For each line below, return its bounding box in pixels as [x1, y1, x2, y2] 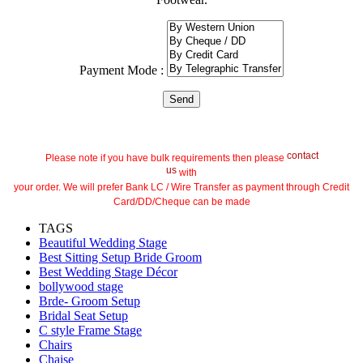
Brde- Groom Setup [39, 293, 140, 308]
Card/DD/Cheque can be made [113, 195, 250, 207]
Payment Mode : [79, 62, 167, 77]
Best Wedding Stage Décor [39, 264, 177, 279]
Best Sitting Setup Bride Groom [39, 250, 202, 264]
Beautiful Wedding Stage [39, 235, 167, 250]
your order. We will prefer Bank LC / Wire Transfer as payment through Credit [14, 181, 349, 193]
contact [286, 149, 318, 161]
